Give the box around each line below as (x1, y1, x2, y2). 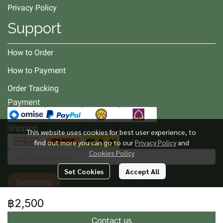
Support (7, 19, 62, 37)
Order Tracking (7, 84, 59, 93)
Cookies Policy (89, 148, 134, 157)
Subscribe (16, 177, 52, 187)
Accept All (125, 167, 159, 176)
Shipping (7, 123, 38, 133)
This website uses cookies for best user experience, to (27, 127, 196, 136)
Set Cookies (64, 167, 104, 176)
